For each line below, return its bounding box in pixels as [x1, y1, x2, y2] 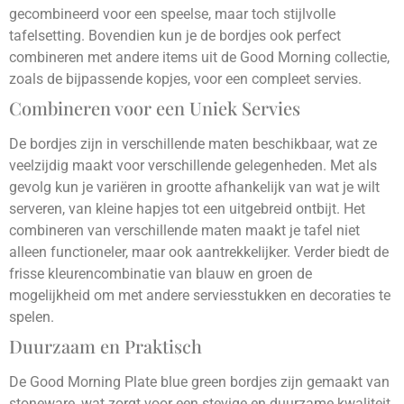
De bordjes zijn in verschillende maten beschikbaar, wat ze [9, 134, 377, 152]
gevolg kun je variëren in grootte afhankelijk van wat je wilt [9, 178, 380, 196]
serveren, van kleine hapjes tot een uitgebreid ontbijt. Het [9, 199, 365, 217]
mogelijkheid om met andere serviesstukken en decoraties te [9, 286, 390, 304]
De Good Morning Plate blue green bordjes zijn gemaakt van [9, 372, 390, 390]
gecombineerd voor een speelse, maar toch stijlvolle [9, 5, 335, 23]
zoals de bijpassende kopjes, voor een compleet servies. [9, 69, 362, 87]
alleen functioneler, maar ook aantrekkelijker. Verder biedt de [9, 243, 389, 261]
